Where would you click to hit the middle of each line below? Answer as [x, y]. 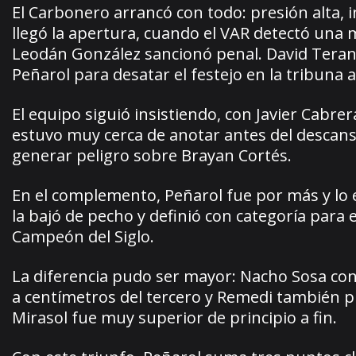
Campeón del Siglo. [83, 236]
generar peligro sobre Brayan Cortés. [152, 155]
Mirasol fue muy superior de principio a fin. [174, 317]
